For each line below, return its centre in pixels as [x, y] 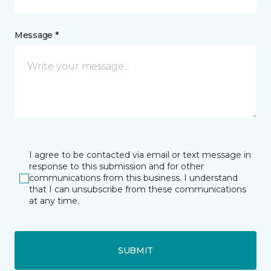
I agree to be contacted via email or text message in [140, 155]
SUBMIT [135, 250]
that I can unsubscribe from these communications [138, 189]
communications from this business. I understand [133, 178]
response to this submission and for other [116, 166]
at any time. [54, 201]
